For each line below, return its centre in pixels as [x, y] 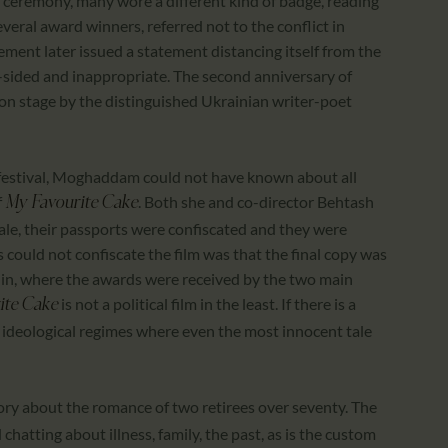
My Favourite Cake [71, 203]
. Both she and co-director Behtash [256, 201]
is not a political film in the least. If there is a [207, 303]
